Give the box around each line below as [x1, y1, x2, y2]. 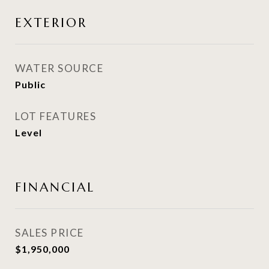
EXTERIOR [15, 15, 87, 31]
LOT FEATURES [15, 110, 96, 122]
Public [15, 79, 46, 90]
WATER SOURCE [15, 62, 103, 74]
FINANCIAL [15, 180, 95, 195]
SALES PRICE [15, 226, 84, 239]
